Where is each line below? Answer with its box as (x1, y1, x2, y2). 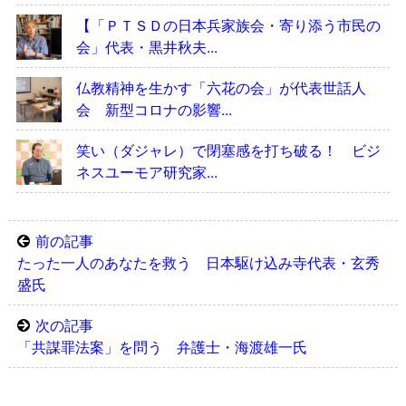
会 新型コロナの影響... (75, 98, 232, 120)
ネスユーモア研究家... (75, 160, 217, 182)
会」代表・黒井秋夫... (75, 35, 217, 57)
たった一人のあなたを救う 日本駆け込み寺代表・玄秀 (16, 251, 380, 273)
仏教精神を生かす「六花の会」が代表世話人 (75, 76, 366, 98)
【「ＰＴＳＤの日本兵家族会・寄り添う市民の (75, 14, 381, 35)
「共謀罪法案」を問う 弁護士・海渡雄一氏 (16, 335, 307, 357)
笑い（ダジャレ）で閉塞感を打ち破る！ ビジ (75, 139, 381, 160)
